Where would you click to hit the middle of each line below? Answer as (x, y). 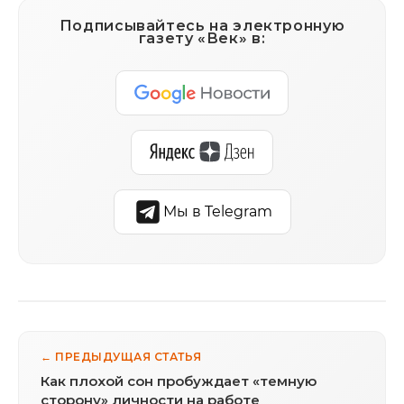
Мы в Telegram (217, 212)
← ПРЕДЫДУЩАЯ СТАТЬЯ (121, 357)
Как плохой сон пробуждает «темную (179, 381)
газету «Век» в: (202, 39)
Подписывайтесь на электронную (202, 26)
